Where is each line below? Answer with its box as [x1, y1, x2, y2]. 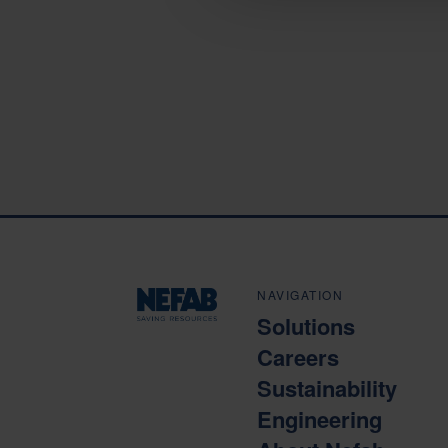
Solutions [257, 310, 355, 342]
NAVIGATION [257, 286, 343, 303]
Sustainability [257, 372, 397, 404]
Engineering [257, 403, 382, 435]
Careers [257, 341, 339, 373]
